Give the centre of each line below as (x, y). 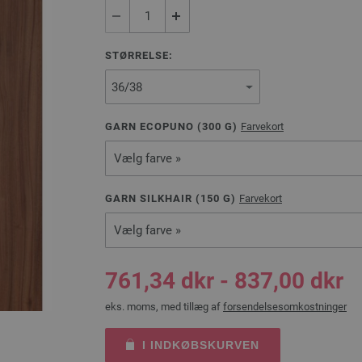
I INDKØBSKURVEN (200, 345)
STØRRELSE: (139, 55)
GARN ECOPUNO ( (154, 126)
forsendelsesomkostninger (285, 307)
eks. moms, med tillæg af (164, 307)
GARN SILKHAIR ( (153, 198)
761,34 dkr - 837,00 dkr (224, 281)
